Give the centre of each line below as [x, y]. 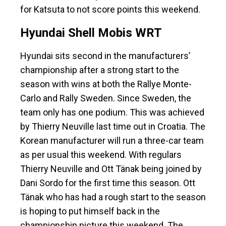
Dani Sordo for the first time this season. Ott [108, 183]
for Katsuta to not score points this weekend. [111, 10]
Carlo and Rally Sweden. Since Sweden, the [106, 98]
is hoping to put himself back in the [90, 211]
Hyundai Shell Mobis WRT [91, 33]
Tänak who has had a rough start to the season [113, 197]
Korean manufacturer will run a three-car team [112, 141]
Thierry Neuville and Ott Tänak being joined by [111, 169]
